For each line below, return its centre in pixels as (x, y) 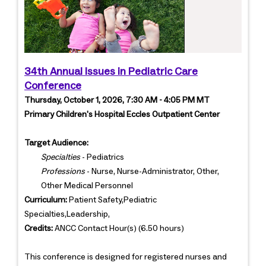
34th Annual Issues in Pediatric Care (111, 72)
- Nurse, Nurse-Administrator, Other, (152, 172)
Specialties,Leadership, (67, 215)
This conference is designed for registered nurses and (126, 257)
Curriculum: (46, 200)
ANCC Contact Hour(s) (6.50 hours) (118, 229)
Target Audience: (56, 143)
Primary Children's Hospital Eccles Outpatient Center (122, 115)
